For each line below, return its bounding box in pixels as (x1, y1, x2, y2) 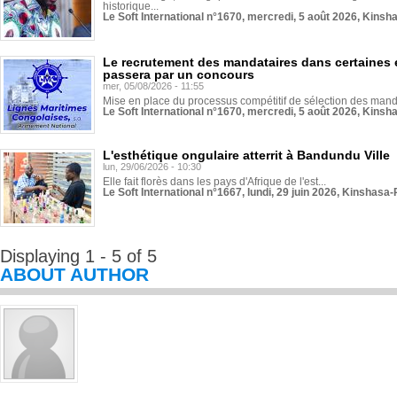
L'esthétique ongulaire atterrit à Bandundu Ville (103, 148, 390, 162)
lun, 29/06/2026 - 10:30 (103, 161, 201, 172)
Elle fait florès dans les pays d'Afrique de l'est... (103, 175, 326, 188)
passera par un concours (103, 67, 254, 82)
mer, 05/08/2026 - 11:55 (103, 81, 204, 91)
